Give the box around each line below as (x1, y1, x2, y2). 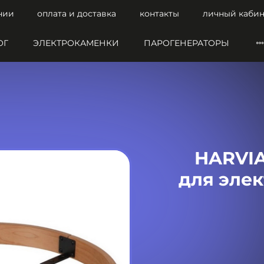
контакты (139, 8, 179, 19)
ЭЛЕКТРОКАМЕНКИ (32, 38, 119, 49)
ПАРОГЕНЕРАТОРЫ (143, 38, 229, 49)
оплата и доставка (37, 8, 117, 19)
